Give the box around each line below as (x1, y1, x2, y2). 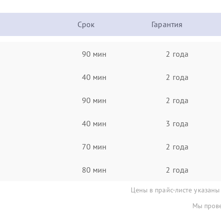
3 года (166, 118, 188, 128)
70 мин (81, 141, 107, 151)
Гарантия (151, 19, 183, 29)
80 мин (81, 164, 107, 175)
